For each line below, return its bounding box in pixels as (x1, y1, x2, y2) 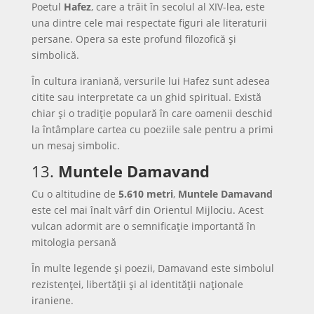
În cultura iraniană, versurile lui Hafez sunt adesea (31, 74, 270, 88)
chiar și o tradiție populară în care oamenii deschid (31, 107, 273, 120)
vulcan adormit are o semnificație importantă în (31, 219, 256, 233)
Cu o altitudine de (31, 187, 118, 200)
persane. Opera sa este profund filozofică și (31, 32, 236, 46)
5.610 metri (118, 187, 173, 200)
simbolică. (31, 48, 79, 62)
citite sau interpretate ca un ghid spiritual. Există (31, 90, 261, 104)
